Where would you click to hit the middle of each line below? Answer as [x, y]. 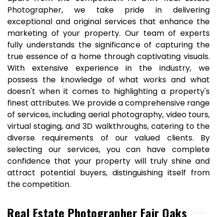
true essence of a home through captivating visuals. [108, 56]
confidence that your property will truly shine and [108, 161]
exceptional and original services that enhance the [108, 22]
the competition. [39, 184]
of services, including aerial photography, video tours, [108, 115]
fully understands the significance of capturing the [108, 45]
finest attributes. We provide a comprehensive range [108, 103]
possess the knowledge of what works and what [108, 80]
